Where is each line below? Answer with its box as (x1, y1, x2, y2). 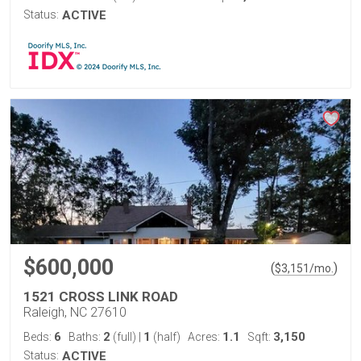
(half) (151, 330, 180, 343)
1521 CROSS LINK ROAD (23, 288, 178, 305)
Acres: (188, 330, 222, 343)
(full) (110, 330, 139, 343)
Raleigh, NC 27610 (23, 305, 127, 320)
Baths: (68, 330, 103, 343)
